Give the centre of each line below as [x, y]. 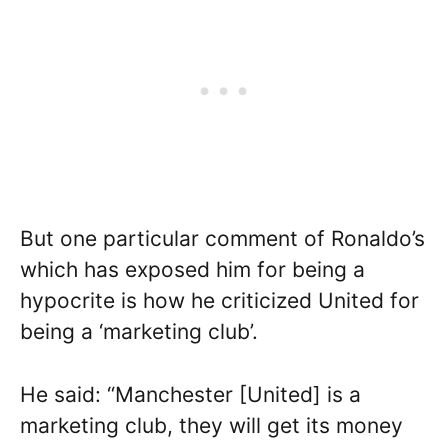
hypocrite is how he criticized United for [219, 301]
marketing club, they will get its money [211, 425]
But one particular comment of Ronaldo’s [222, 239]
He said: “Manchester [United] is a [190, 394]
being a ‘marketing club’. [139, 332]
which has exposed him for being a [192, 270]
